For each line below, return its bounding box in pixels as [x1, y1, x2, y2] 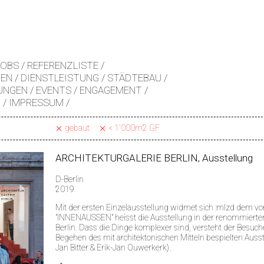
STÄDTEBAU [107, 72, 161, 84]
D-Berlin [55, 174, 84, 184]
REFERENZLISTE [27, 60, 98, 71]
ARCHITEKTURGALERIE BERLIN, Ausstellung [55, 152, 253, 164]
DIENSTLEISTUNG [21, 72, 99, 84]
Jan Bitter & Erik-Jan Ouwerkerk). [55, 243, 171, 252]
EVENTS [36, 84, 71, 96]
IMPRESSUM [9, 97, 64, 108]
